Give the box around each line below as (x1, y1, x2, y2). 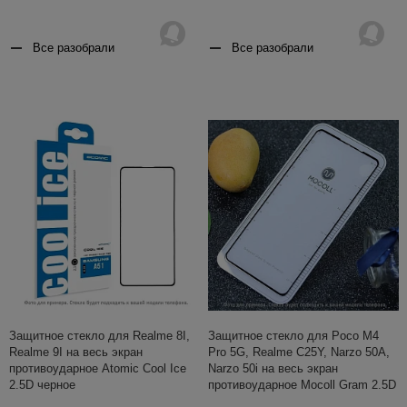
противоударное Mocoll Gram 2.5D (208, 378, 396, 392)
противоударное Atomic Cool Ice (9, 362, 186, 376)
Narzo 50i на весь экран (208, 362, 338, 376)
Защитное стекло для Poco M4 (208, 329, 379, 343)
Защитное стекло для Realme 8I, (9, 329, 190, 343)
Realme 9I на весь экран (9, 345, 143, 360)
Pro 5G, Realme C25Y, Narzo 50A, (208, 345, 390, 360)
